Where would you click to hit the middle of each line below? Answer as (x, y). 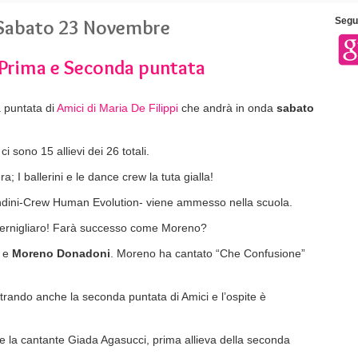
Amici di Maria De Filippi (119, 108)
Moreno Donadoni (61, 253)
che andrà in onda (229, 108)
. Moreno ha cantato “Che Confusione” (208, 253)
